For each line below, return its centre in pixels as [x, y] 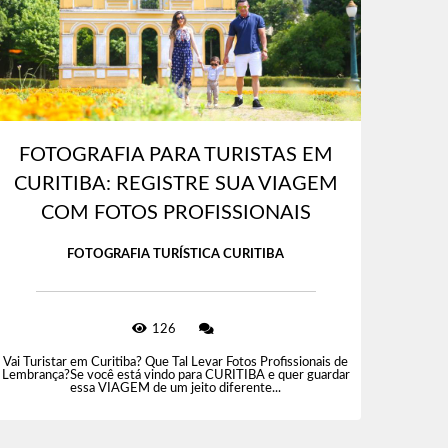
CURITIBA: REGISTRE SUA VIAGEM [175, 184]
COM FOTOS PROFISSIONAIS [175, 213]
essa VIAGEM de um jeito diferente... [176, 389]
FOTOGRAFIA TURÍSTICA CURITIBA [176, 255]
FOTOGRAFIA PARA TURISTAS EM [175, 155]
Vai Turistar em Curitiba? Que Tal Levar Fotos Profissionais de [176, 363]
